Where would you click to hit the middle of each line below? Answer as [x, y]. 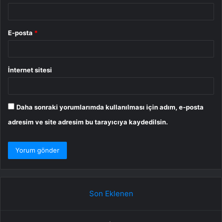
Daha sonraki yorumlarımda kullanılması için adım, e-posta [110, 107]
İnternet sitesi [30, 70]
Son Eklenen [111, 194]
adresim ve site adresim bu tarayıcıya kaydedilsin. [88, 122]
